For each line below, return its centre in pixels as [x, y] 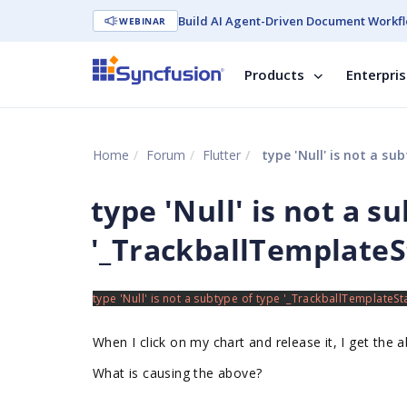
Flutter [222, 155]
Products [274, 74]
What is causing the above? [178, 373]
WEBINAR [143, 21]
